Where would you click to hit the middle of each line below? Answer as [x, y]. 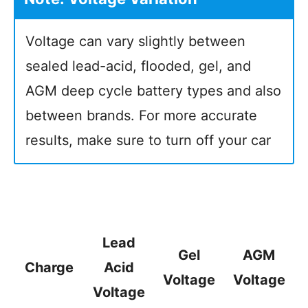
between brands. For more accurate [141, 115]
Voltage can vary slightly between [135, 41]
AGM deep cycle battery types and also [153, 91]
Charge [49, 267]
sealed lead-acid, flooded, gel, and [138, 66]
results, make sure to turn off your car [148, 140]
